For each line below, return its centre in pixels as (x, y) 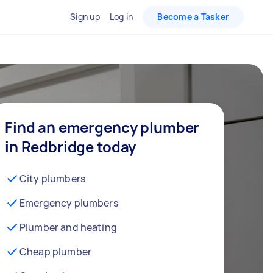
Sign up (85, 17)
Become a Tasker (193, 17)
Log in (121, 17)
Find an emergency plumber (102, 127)
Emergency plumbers (69, 203)
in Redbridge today (71, 147)
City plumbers (52, 179)
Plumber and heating (68, 227)
